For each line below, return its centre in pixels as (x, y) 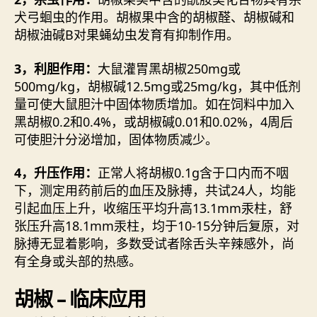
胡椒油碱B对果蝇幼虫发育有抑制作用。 (127, 35)
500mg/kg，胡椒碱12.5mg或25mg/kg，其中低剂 (157, 86)
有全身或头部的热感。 (78, 261)
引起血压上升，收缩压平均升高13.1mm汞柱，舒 (153, 208)
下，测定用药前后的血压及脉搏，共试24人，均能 (155, 191)
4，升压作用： (56, 173)
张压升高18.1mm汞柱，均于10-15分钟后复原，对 (157, 226)
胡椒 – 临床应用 (80, 298)
